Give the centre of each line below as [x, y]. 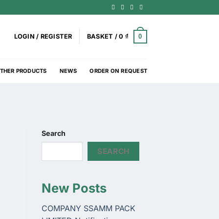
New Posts [74, 188]
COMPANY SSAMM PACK [88, 208]
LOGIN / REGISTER [43, 36]
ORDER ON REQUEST [118, 71]
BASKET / [103, 36]
